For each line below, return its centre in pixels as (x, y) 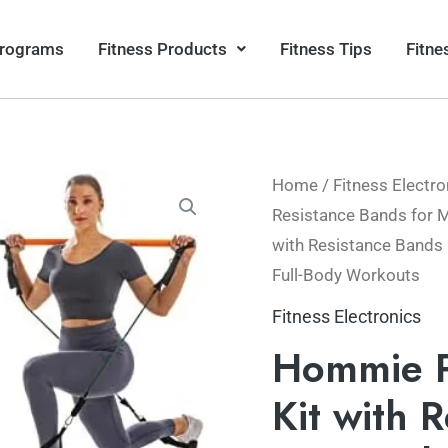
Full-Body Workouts (346, 276)
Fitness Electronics (346, 316)
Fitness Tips (326, 48)
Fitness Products (163, 48)
